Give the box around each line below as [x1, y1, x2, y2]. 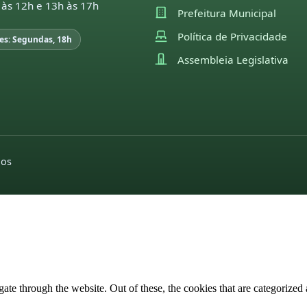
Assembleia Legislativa [177, 53, 289, 66]
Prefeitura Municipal [177, 6, 277, 20]
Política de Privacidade [177, 29, 288, 43]
